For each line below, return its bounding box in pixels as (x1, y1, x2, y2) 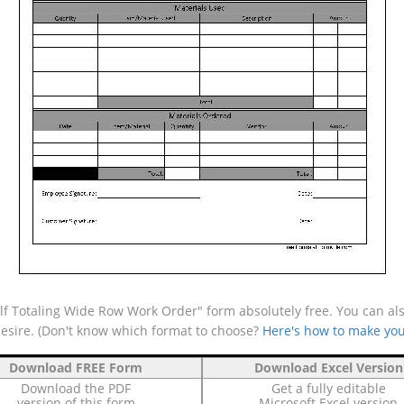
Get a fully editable (271, 380, 386, 397)
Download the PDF (21, 380, 131, 397)
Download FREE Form (9, 359, 142, 376)
